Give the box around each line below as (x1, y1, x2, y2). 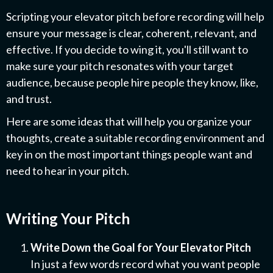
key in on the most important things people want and (6, 147, 252, 161)
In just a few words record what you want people (30, 257, 260, 271)
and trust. (6, 92, 52, 106)
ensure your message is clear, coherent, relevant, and (6, 26, 257, 40)
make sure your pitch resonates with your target (6, 59, 233, 73)
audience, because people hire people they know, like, (6, 76, 258, 90)
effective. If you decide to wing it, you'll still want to (6, 43, 248, 57)
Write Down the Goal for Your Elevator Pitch (30, 241, 251, 255)
